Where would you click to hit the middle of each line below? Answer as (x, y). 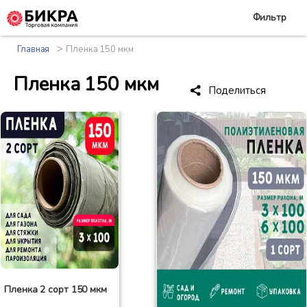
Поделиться (237, 90)
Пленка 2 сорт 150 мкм (56, 290)
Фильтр (269, 17)
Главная (34, 49)
